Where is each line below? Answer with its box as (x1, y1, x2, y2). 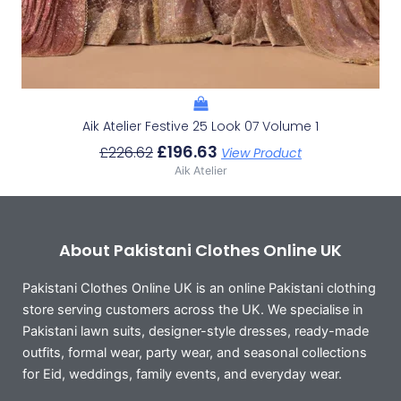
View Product (221, 144, 302, 163)
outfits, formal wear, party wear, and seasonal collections (22, 345, 367, 362)
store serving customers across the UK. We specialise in (22, 302, 363, 319)
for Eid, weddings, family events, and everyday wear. (22, 366, 342, 383)
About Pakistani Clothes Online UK (59, 239, 342, 262)
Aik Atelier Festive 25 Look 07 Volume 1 (82, 117, 319, 136)
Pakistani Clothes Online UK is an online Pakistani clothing (22, 280, 376, 297)
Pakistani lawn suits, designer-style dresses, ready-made (22, 323, 369, 340)
